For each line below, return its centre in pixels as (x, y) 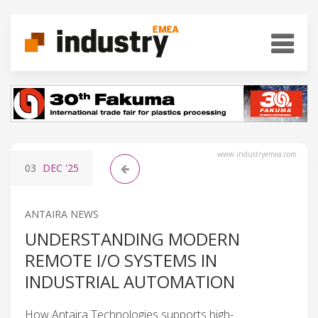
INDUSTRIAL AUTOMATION (130, 281)
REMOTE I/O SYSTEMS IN (121, 260)
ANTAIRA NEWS (62, 214)
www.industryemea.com (257, 154)
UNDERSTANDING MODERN (132, 238)
